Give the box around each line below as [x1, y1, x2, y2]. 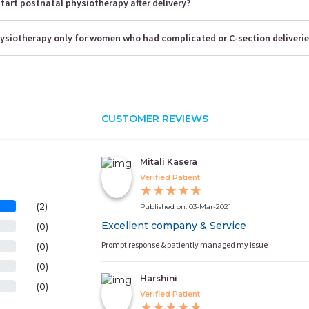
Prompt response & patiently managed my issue [101, 239, 268, 250]
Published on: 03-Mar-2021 [140, 201, 232, 211]
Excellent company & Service [101, 219, 247, 232]
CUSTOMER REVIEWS [101, 112, 208, 125]
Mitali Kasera [140, 156, 198, 167]
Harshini [140, 272, 178, 283]
